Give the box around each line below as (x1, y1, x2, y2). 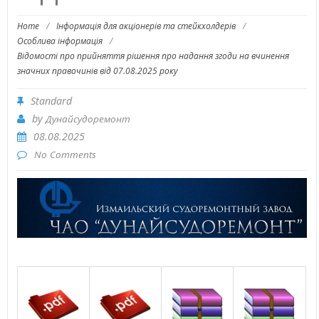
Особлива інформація (16, 35, 103, 48)
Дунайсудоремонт (45, 113, 130, 126)
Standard (30, 94, 72, 108)
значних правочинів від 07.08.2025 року (16, 65, 178, 78)
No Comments (33, 148, 96, 162)
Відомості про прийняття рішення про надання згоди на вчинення (16, 50, 289, 63)
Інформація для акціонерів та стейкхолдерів (56, 20, 236, 33)
